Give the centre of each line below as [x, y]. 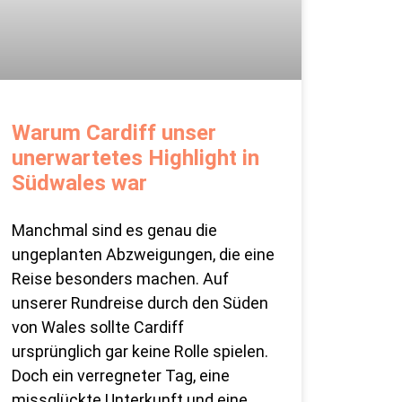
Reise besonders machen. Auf [120, 279]
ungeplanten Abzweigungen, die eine [143, 255]
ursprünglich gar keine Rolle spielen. [140, 352]
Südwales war [79, 184]
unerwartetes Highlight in [135, 158]
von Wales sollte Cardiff [97, 328]
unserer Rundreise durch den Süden [140, 303]
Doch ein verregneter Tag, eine [120, 376]
